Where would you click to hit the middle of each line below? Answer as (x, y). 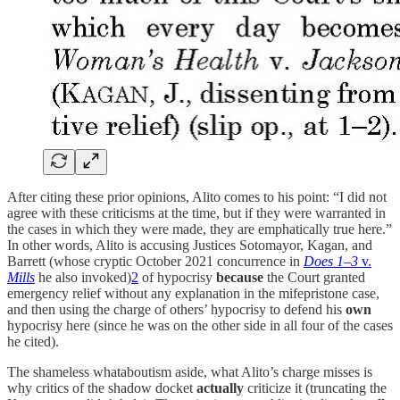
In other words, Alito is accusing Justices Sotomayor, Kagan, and (190, 245)
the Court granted (314, 277)
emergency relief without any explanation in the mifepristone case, (193, 293)
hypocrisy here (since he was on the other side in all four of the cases (200, 325)
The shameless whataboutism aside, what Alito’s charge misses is (190, 371)
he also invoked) (85, 277)
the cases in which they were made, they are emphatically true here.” (200, 229)
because (240, 277)
